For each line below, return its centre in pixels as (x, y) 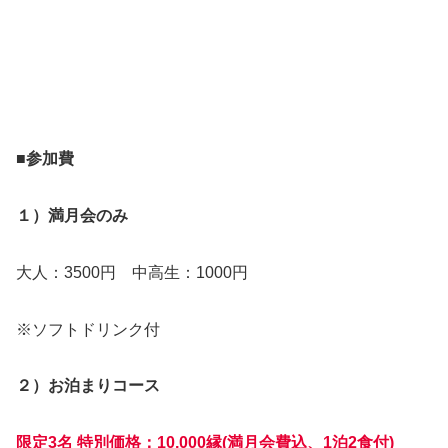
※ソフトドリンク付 (88, 329)
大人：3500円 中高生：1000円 (140, 272)
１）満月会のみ (72, 216)
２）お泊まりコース (88, 386)
